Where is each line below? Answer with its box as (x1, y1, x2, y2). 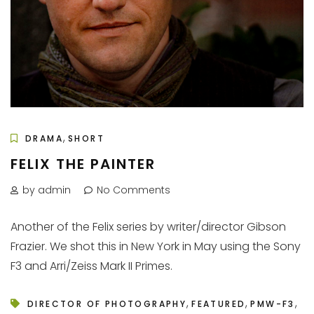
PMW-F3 (250, 297, 295, 310)
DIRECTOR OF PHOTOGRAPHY (27, 297, 187, 310)
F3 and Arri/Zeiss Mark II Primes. (11, 257, 172, 274)
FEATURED (191, 297, 246, 310)
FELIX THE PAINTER (11, 153, 156, 174)
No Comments (97, 182, 170, 197)
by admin (22, 182, 71, 197)
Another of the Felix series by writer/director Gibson (11, 218, 286, 235)
